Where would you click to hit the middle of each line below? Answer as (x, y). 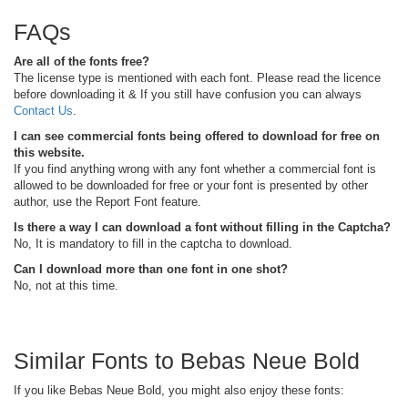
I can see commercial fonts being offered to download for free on (197, 136)
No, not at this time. (66, 285)
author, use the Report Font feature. (107, 201)
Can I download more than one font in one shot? (151, 269)
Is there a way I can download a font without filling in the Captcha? (202, 227)
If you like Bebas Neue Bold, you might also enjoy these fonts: (179, 390)
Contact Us (43, 110)
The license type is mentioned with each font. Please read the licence (197, 77)
